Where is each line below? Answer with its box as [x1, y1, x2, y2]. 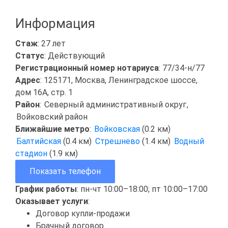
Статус [15, 50, 44, 61]
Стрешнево [95, 136, 142, 146]
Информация [15, 15, 95, 31]
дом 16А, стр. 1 [15, 87, 73, 97]
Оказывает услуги [15, 196, 88, 206]
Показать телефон [30, 166, 101, 176]
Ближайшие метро [15, 124, 90, 134]
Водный [174, 136, 204, 146]
